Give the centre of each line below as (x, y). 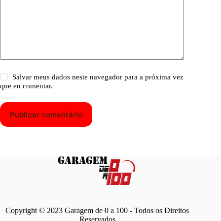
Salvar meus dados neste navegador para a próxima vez (98, 77)
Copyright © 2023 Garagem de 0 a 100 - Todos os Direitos (97, 211)
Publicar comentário (46, 114)
